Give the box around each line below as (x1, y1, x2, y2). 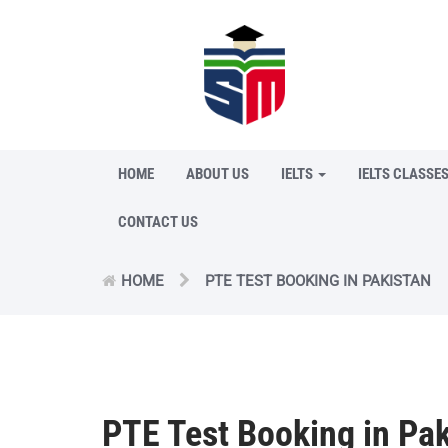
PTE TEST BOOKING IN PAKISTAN (205, 271, 431, 290)
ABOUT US (186, 164, 249, 183)
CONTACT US (118, 212, 198, 231)
